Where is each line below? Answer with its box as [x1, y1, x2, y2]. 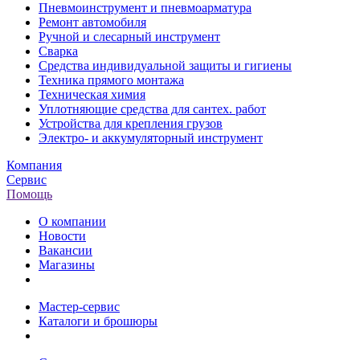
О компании [39, 214, 106, 228]
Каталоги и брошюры [39, 313, 157, 328]
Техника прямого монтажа [39, 72, 184, 87]
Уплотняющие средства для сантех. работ [39, 101, 266, 116]
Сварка [39, 43, 78, 58]
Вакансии [39, 243, 92, 257]
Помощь [6, 186, 52, 201]
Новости [39, 228, 86, 243]
